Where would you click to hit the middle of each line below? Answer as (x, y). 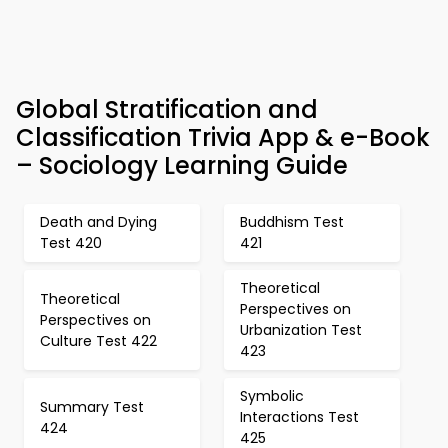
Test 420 (71, 243)
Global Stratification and (167, 109)
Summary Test (92, 406)
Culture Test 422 (98, 340)
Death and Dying (98, 222)
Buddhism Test (292, 222)
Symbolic (272, 396)
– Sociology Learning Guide (182, 165)
